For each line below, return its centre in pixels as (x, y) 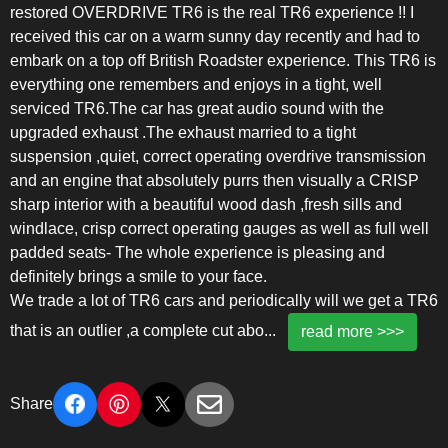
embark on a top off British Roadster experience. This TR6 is (223, 60)
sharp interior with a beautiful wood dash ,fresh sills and (206, 204)
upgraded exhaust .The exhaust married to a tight (183, 132)
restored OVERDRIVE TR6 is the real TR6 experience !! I (212, 12)
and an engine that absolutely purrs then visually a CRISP (214, 180)
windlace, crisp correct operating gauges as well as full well (219, 228)
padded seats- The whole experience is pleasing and (197, 252)
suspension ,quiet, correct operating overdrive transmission (218, 156)
